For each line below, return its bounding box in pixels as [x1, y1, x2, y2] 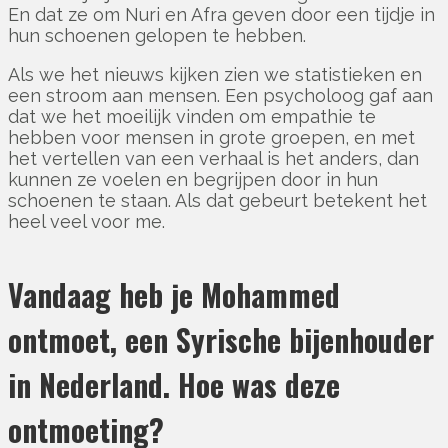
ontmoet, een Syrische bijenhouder [8, 317, 434, 363]
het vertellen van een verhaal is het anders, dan [8, 148, 419, 170]
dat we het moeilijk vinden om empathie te [8, 106, 376, 128]
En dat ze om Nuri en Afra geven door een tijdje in [8, 4, 435, 26]
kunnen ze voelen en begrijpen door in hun [8, 169, 378, 191]
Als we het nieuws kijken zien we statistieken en [8, 64, 422, 86]
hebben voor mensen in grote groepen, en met [8, 127, 415, 149]
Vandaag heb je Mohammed [8, 272, 340, 318]
